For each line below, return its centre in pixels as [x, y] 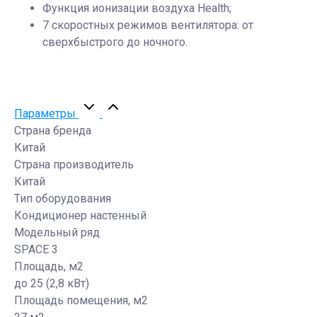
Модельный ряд [57, 232]
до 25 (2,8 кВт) [52, 283]
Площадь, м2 [49, 266]
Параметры [46, 113]
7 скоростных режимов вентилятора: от [148, 25]
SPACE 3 [36, 249]
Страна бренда [53, 130]
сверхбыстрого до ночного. [115, 42]
